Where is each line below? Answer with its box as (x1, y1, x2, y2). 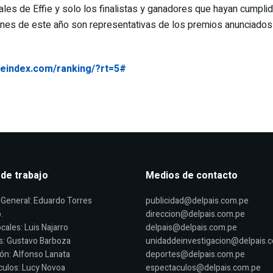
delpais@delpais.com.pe (146, 221, 237, 234)
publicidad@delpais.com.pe (146, 194, 249, 207)
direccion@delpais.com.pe (146, 207, 245, 221)
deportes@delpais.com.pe (146, 247, 245, 261)
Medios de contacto (146, 168, 238, 183)
